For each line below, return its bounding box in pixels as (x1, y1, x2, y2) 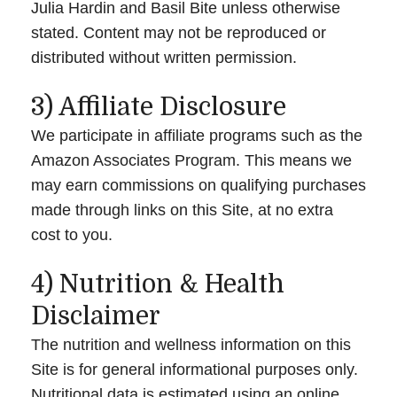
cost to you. (31, 225, 113, 244)
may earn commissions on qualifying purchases (31, 175, 366, 194)
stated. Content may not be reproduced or (31, 23, 326, 42)
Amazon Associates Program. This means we (31, 151, 352, 169)
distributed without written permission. (31, 48, 297, 66)
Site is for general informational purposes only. (31, 360, 358, 378)
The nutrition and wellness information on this (31, 335, 351, 354)
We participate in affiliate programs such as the (31, 126, 362, 144)
